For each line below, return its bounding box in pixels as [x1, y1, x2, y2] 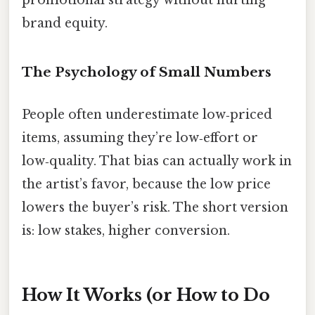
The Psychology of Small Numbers [22, 64, 271, 81]
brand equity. [22, 15, 108, 31]
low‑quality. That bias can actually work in [22, 153, 292, 169]
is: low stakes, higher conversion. [22, 222, 230, 238]
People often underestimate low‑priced [22, 106, 272, 122]
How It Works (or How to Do [22, 285, 270, 306]
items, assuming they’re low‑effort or [22, 129, 258, 146]
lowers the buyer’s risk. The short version [22, 199, 288, 215]
